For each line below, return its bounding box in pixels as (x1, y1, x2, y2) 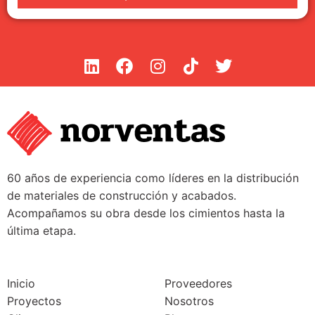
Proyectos (7, 293, 61, 308)
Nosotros (165, 293, 214, 308)
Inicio (7, 276, 35, 290)
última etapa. (7, 223, 76, 238)
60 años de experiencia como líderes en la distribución (7, 170, 299, 185)
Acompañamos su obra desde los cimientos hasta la (7, 205, 285, 220)
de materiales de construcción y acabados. (7, 188, 236, 202)
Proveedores (165, 276, 232, 290)
